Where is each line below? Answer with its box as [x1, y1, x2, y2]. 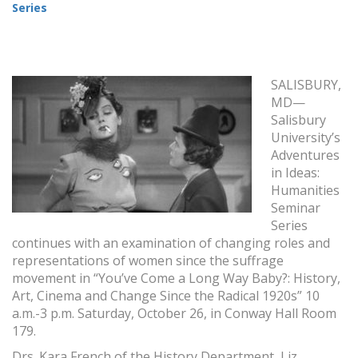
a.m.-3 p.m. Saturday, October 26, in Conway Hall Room [12, 304, 336, 323]
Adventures [271, 146, 340, 165]
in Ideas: [271, 164, 320, 182]
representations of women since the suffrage [12, 252, 284, 270]
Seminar [271, 199, 320, 217]
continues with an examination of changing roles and [12, 234, 330, 253]
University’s [271, 129, 340, 147]
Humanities [271, 181, 340, 200]
